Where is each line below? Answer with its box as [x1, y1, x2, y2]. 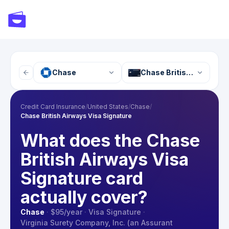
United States [87, 103, 128, 110]
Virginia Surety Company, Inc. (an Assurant [20, 218, 173, 227]
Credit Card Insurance [20, 103, 85, 110]
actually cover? [20, 187, 148, 208]
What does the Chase [20, 130, 200, 151]
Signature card [20, 168, 143, 189]
